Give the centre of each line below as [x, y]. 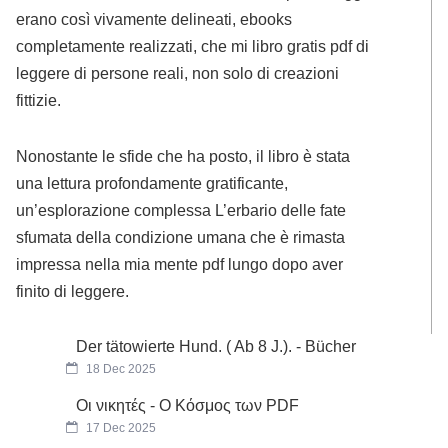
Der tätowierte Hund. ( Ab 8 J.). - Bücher [216, 346]
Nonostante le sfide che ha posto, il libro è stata [183, 156]
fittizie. [39, 100]
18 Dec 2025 [120, 368]
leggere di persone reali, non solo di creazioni [178, 73]
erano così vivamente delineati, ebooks [154, 19]
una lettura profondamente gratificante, [152, 183]
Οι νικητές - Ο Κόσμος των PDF [188, 405]
